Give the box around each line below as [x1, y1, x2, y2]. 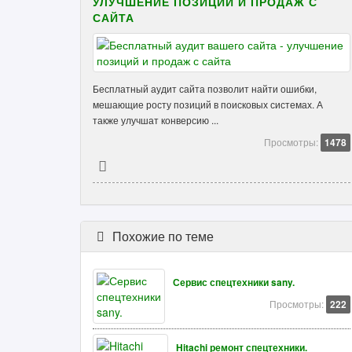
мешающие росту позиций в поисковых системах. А [93, 97, 323, 111]
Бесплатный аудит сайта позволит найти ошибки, [93, 82, 317, 95]
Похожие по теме [108, 227, 214, 245]
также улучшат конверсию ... [93, 113, 218, 126]
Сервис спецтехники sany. [173, 276, 295, 289]
